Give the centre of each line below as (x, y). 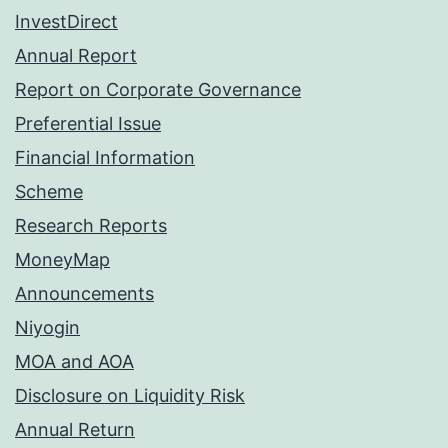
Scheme (49, 192)
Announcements (84, 294)
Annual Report (76, 56)
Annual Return (75, 430)
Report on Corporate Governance (158, 90)
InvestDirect (66, 22)
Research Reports (91, 226)
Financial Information (105, 158)
